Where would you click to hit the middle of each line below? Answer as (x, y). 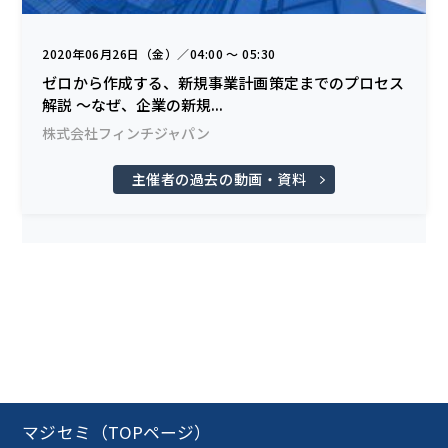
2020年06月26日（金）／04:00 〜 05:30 (159, 54)
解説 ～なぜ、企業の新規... (133, 105)
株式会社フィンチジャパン (126, 133)
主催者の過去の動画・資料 (219, 179)
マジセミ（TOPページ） (117, 432)
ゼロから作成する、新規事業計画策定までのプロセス (223, 83)
